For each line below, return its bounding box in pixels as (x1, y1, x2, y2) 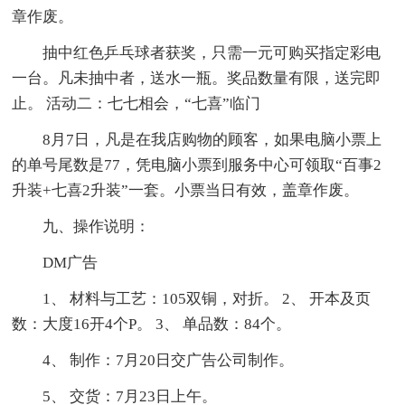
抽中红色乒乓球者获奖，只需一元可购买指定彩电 (42, 44, 381, 62)
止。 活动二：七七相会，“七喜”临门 (12, 95, 261, 113)
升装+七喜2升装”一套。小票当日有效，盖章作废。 (12, 182, 360, 200)
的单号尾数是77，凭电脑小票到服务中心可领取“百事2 (12, 156, 382, 174)
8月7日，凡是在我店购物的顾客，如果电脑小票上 (42, 131, 382, 149)
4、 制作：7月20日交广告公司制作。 (42, 352, 295, 370)
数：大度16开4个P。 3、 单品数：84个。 (12, 316, 292, 334)
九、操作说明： (42, 218, 151, 236)
